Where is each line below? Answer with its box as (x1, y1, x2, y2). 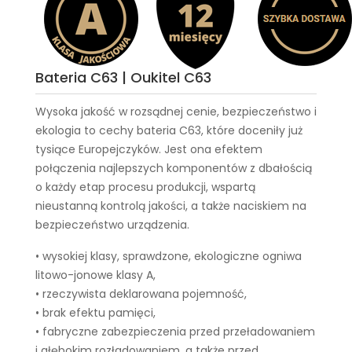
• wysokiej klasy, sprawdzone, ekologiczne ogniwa (35, 248, 302, 264)
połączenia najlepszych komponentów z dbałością (35, 160, 312, 176)
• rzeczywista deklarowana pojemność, (35, 286, 247, 302)
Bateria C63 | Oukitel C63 (35, 68, 211, 87)
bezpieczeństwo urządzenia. (35, 217, 189, 233)
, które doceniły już (201, 123, 302, 138)
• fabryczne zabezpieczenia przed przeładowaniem (35, 324, 315, 339)
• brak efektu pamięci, (35, 305, 156, 321)
